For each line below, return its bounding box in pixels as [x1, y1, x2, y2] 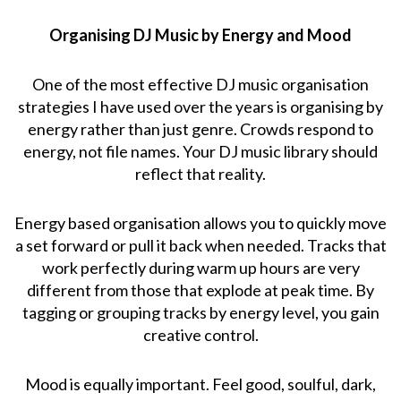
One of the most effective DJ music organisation [32, 73, 369, 94]
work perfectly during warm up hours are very [41, 257, 360, 277]
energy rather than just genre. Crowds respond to [28, 118, 373, 139]
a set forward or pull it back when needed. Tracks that [14, 235, 387, 255]
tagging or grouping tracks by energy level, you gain [21, 302, 380, 322]
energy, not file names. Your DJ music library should [23, 141, 378, 161]
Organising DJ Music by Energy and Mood [49, 24, 352, 45]
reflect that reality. [135, 163, 266, 183]
